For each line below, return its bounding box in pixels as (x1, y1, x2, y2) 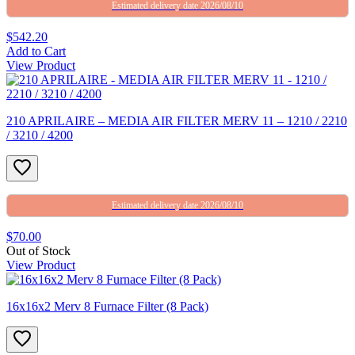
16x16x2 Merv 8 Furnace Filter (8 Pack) (6, 299, 208, 313)
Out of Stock (6, 243, 71, 258)
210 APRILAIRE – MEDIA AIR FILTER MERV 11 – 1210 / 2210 (6, 113, 347, 128)
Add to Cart (6, 44, 66, 58)
